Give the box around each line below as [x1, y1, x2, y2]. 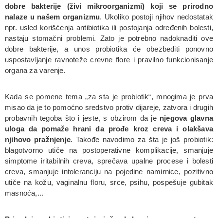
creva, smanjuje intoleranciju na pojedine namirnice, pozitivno [5, 167, 213, 176]
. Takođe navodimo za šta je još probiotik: [70, 135, 213, 144]
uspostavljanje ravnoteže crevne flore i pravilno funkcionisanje [5, 55, 213, 64]
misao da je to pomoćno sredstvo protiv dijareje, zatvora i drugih [5, 103, 214, 111]
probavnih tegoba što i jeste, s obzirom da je [5, 113, 160, 122]
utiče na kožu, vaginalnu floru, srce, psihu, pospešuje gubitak [5, 178, 213, 186]
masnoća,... [5, 188, 44, 197]
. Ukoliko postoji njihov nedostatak [100, 12, 213, 21]
